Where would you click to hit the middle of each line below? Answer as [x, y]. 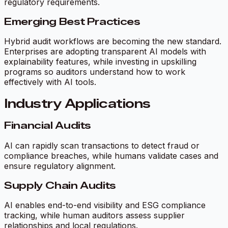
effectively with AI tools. [50, 82]
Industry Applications [77, 104]
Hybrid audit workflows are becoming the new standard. [113, 41]
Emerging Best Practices [72, 21]
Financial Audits [48, 126]
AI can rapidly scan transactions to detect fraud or [102, 145]
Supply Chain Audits [60, 185]
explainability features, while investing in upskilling [100, 62]
